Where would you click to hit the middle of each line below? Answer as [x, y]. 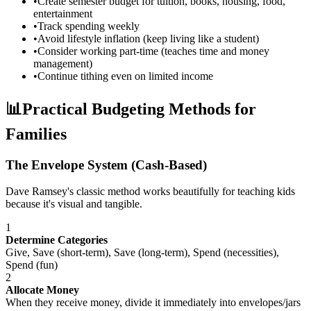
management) [63, 63]
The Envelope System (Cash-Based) [106, 165]
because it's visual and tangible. [74, 204]
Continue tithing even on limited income [125, 76]
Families [36, 134]
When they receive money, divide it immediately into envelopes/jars [153, 303]
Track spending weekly [89, 26]
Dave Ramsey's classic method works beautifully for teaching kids [150, 192]
